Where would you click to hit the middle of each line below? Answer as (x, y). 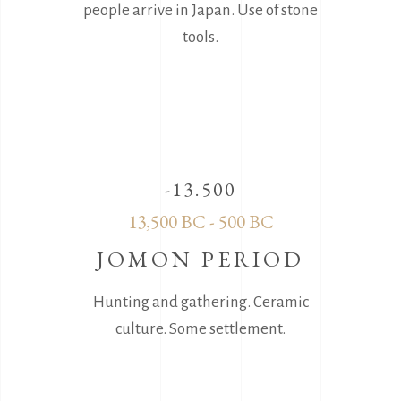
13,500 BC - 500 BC (200, 221)
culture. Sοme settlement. (200, 328)
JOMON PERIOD (200, 258)
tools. (200, 37)
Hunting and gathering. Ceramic (200, 302)
